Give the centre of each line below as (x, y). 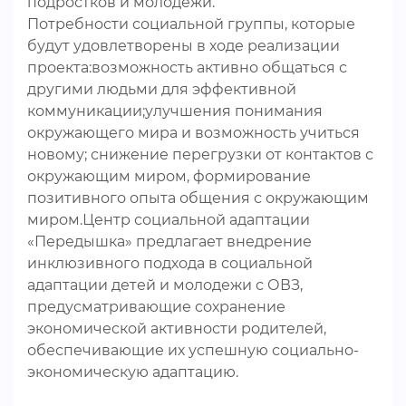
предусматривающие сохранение (156, 307)
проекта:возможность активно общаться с (187, 68)
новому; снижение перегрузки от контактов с (200, 155)
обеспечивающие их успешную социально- (193, 350)
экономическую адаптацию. (133, 372)
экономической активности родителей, (177, 329)
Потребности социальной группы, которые (191, 24)
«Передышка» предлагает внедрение (169, 242)
